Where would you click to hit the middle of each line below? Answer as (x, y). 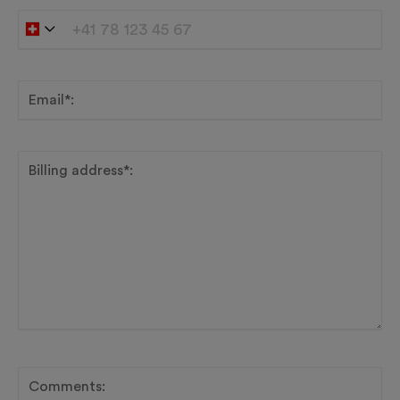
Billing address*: (81, 170)
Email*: (51, 100)
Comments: (67, 386)
